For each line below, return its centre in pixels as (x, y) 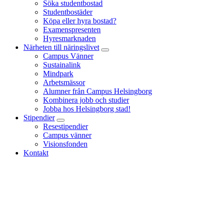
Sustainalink (62, 65)
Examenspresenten (72, 30)
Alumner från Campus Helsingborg (98, 91)
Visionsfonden (65, 144)
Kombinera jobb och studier (86, 100)
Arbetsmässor (64, 83)
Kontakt (36, 153)
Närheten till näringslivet (61, 47)
